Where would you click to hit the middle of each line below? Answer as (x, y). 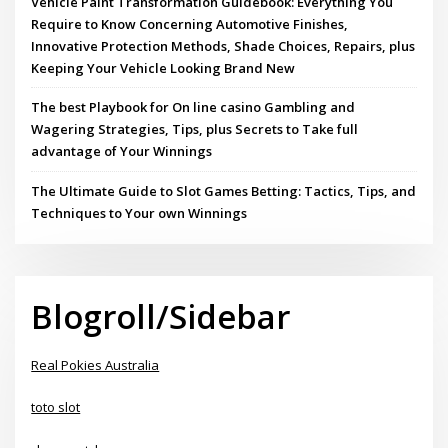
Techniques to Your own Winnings (139, 212)
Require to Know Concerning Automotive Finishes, (190, 24)
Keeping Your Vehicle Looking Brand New (163, 68)
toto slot (56, 407)
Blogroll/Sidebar (161, 316)
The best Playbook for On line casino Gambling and (193, 107)
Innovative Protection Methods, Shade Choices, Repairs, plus (223, 46)
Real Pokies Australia (95, 364)
